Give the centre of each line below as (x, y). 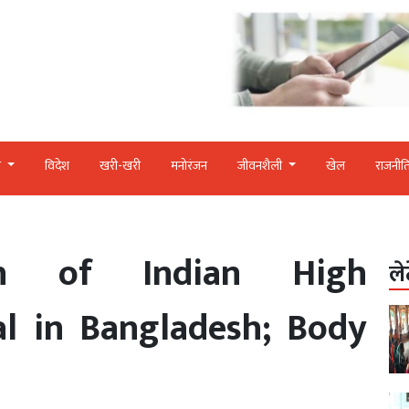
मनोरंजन (189, 165)
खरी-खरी (120, 165)
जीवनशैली (261, 165)
